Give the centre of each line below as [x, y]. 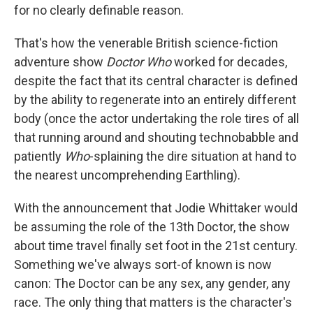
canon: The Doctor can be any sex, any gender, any [152, 284]
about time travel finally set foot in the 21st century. [156, 246]
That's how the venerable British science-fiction [146, 43]
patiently [39, 156]
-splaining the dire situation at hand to [193, 156]
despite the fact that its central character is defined [156, 81]
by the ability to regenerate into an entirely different [155, 100]
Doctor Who [139, 62]
